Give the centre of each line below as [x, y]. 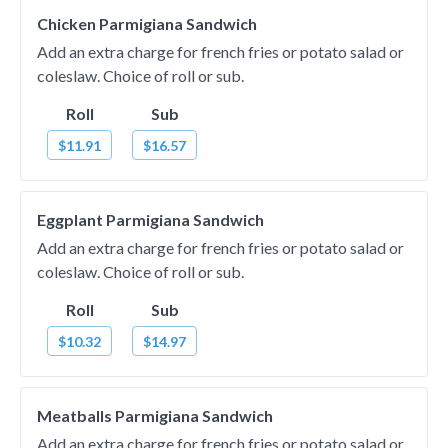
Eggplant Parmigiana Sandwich [150, 219]
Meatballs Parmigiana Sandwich [155, 415]
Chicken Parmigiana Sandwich [147, 23]
